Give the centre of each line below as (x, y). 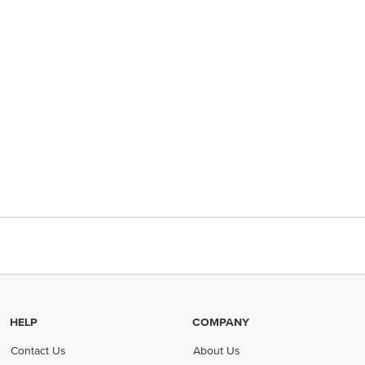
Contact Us (39, 350)
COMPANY (221, 322)
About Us (217, 350)
